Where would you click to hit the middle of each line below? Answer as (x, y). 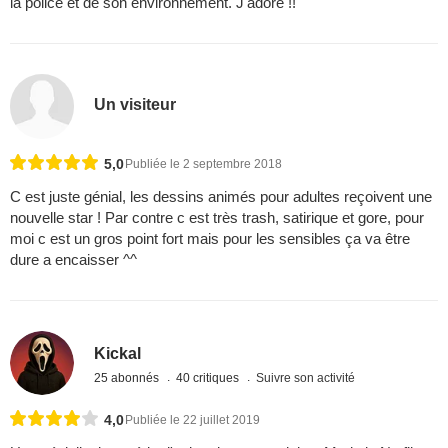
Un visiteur (135, 104)
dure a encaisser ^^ (73, 259)
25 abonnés (128, 378)
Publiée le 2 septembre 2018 (203, 163)
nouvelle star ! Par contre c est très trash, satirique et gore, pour (217, 217)
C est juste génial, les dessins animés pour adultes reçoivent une (221, 196)
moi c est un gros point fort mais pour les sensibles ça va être (210, 238)
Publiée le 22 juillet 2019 (192, 419)
